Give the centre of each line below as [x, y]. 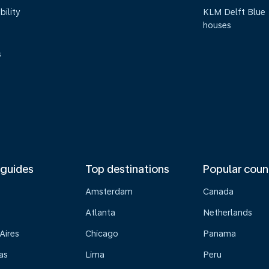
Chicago [101, 234]
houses [217, 25]
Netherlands [228, 213]
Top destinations [127, 169]
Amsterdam [109, 192]
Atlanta [100, 213]
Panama [220, 234]
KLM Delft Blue [234, 12]
